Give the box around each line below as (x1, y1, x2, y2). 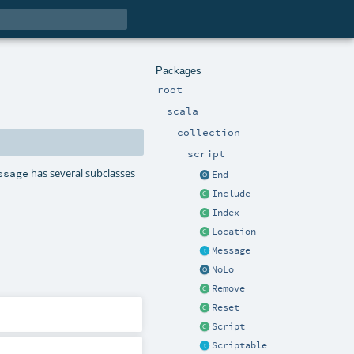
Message (212, 245, 250, 257)
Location (212, 226, 256, 238)
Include (212, 188, 250, 200)
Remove (212, 283, 245, 295)
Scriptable (212, 340, 267, 352)
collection (177, 125, 241, 138)
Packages (155, 64, 201, 77)
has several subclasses (28, 165, 136, 180)
